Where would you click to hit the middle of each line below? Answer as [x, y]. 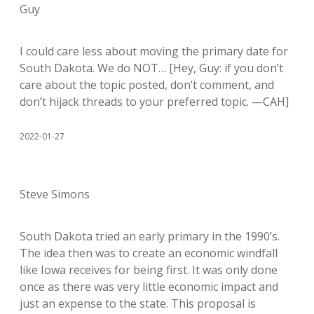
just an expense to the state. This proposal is [138, 303]
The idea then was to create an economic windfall [149, 253]
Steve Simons [55, 194]
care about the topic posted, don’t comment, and [147, 85]
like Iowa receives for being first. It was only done [149, 270]
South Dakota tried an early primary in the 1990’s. [150, 236]
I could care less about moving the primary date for [154, 51]
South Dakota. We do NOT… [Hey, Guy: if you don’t [151, 68]
